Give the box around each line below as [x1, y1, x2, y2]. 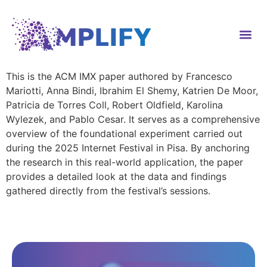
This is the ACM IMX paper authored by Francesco [6, 70, 232, 82]
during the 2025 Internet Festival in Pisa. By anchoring [6, 142, 250, 154]
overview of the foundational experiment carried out [6, 128, 243, 139]
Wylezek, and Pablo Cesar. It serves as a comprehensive [6, 113, 260, 125]
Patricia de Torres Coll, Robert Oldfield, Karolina [6, 99, 223, 111]
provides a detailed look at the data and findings [6, 170, 226, 182]
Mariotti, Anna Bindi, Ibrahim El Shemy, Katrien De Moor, [6, 85, 258, 97]
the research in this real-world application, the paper [6, 156, 243, 168]
